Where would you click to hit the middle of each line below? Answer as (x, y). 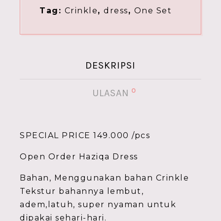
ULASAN (110, 93)
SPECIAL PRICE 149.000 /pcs (85, 135)
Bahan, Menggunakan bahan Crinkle (104, 178)
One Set (153, 11)
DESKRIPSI (110, 65)
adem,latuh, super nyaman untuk (98, 204)
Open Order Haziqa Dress (79, 157)
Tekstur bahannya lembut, (82, 191)
